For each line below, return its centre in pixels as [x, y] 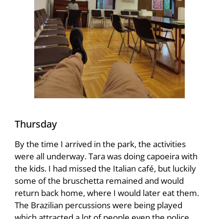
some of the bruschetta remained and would [99, 181]
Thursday [36, 124]
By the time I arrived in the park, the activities [100, 144]
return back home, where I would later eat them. [107, 193]
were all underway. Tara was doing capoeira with [106, 156]
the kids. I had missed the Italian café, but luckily [105, 168]
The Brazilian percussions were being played [99, 205]
